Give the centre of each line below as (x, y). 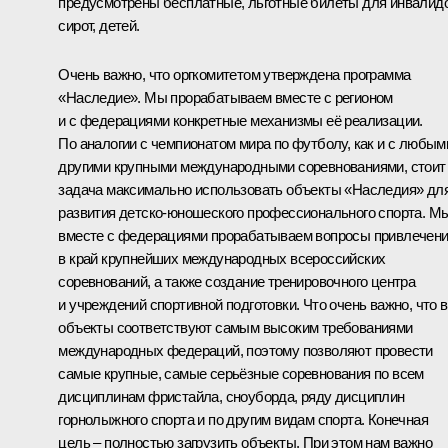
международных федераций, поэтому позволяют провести (245, 350)
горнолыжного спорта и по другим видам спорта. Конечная (243, 419)
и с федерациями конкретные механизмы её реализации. (240, 120)
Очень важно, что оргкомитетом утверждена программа (234, 74)
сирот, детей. (99, 25)
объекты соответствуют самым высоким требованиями (235, 327)
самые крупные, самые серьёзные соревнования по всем (241, 373)
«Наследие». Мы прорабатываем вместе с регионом (225, 97)
